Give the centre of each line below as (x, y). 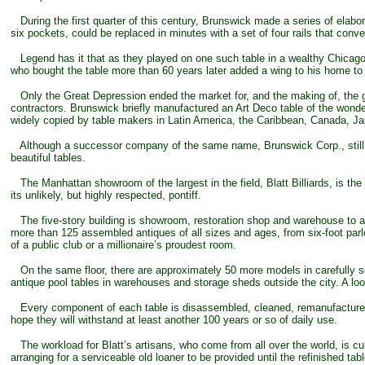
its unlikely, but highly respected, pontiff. (106, 195)
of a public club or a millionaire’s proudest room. (123, 245)
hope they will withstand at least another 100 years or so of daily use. (174, 320)
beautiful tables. (48, 158)
